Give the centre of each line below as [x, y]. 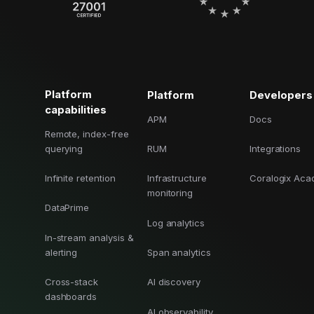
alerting [61, 252]
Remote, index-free [87, 134]
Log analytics [176, 223]
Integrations [275, 149]
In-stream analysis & [89, 237]
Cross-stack [71, 282]
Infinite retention [80, 178]
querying [64, 148]
